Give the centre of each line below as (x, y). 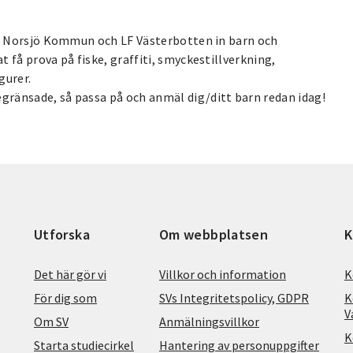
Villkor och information (223, 274)
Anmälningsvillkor (209, 321)
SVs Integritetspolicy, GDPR (234, 297)
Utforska (62, 234)
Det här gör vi (70, 274)
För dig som (65, 297)
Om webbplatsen (214, 234)
